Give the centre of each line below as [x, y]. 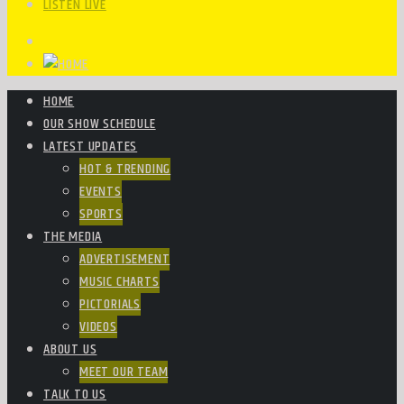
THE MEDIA [73, 237]
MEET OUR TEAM [124, 372]
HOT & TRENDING [125, 169]
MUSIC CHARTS [119, 282]
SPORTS [101, 214]
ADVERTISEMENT [125, 259]
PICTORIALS [110, 304]
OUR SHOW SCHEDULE [100, 124]
